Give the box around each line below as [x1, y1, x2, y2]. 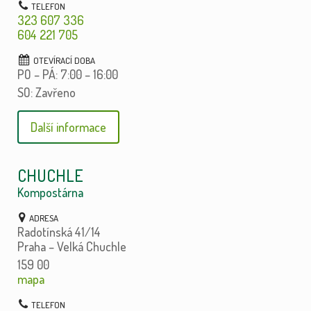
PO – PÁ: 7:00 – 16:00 [17, 66, 118, 82]
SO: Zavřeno [17, 84, 76, 100]
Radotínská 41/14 [17, 224, 101, 239]
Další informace [30, 119, 106, 135]
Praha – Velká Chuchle [17, 238, 126, 254]
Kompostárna [17, 184, 83, 200]
